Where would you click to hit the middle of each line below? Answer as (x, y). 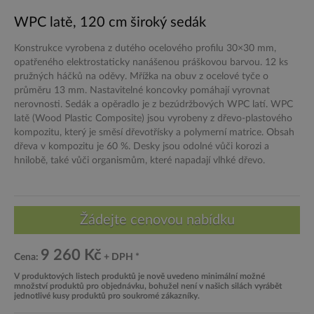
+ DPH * (121, 257)
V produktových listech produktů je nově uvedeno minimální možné (139, 276)
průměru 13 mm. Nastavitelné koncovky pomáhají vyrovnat (142, 90)
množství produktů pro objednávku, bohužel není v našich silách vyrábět (148, 286)
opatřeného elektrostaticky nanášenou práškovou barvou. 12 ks (151, 62)
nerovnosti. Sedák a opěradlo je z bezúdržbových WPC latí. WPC (153, 104)
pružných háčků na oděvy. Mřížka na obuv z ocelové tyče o (141, 76)
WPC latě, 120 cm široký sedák (110, 22)
